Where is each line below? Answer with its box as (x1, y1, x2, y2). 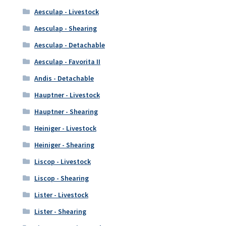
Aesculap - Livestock (34, 7, 99, 17)
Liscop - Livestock (34, 157, 91, 166)
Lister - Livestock (34, 190, 88, 200)
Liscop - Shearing (34, 174, 89, 183)
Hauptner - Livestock (34, 90, 100, 100)
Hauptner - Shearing (34, 107, 98, 117)
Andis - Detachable (34, 74, 94, 83)
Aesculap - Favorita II (34, 57, 100, 67)
